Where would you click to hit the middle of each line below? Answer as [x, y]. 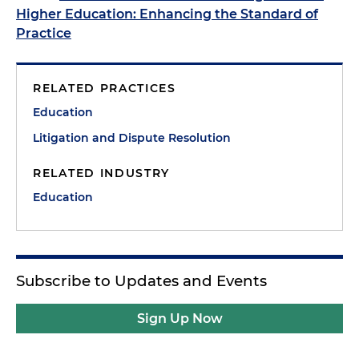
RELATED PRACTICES [105, 88]
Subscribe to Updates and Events [141, 281]
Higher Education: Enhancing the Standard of [167, 14]
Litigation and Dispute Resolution [132, 138]
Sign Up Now [179, 319]
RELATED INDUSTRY [102, 173]
